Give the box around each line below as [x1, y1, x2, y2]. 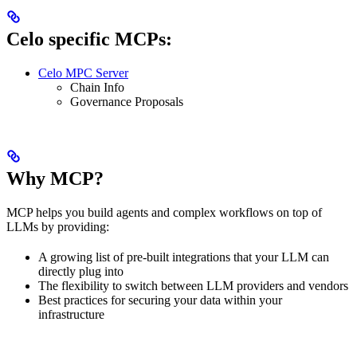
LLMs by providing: [6, 220, 109, 234]
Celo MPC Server [38, 66, 128, 80]
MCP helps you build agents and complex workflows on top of [6, 206, 322, 220]
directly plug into [38, 265, 124, 279]
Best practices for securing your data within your [38, 293, 282, 308]
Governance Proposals [70, 95, 183, 109]
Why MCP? [6, 168, 104, 190]
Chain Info [70, 80, 124, 95]
